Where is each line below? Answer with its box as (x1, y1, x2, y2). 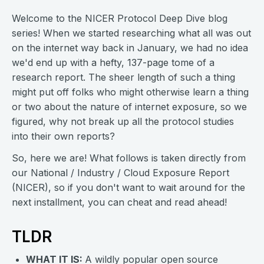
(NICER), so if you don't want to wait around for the (12, 181, 245, 193)
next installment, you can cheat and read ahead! (12, 196, 227, 208)
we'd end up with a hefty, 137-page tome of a (12, 57, 214, 68)
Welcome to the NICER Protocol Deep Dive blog (12, 12, 227, 24)
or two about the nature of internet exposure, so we (12, 101, 247, 113)
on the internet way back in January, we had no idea (12, 42, 248, 54)
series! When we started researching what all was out (12, 27, 251, 39)
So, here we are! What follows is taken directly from (12, 152, 246, 164)
